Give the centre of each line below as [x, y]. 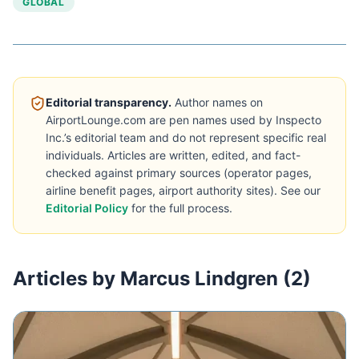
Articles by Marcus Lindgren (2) [162, 278]
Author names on [219, 102]
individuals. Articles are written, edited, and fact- [173, 155]
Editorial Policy [87, 208]
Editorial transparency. [109, 102]
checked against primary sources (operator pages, [179, 173]
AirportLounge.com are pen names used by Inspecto [184, 120]
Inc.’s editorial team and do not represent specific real [186, 137]
